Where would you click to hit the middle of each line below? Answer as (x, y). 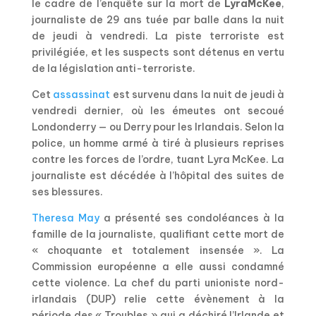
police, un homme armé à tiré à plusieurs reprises (158, 143)
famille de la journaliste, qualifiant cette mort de (158, 234)
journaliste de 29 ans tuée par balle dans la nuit (158, 19)
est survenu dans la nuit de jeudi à (197, 94)
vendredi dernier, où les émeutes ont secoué (158, 110)
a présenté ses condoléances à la (192, 218)
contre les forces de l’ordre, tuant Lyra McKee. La (158, 159)
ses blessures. (67, 192)
